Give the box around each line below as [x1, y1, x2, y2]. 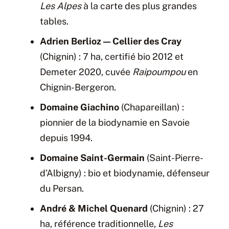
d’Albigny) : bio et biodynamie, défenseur [40, 167, 210, 178]
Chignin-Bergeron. [40, 81, 116, 93]
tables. [40, 15, 68, 27]
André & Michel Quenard [40, 202, 148, 214]
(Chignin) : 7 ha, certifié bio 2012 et [40, 51, 184, 62]
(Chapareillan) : [119, 101, 184, 112]
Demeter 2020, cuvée [40, 66, 132, 77]
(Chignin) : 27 [148, 202, 204, 214]
